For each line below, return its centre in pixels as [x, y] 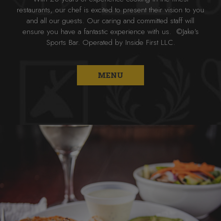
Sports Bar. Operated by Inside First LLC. [110, 42]
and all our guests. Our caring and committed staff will [110, 21]
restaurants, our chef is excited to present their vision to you [110, 10]
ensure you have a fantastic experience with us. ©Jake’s [110, 32]
